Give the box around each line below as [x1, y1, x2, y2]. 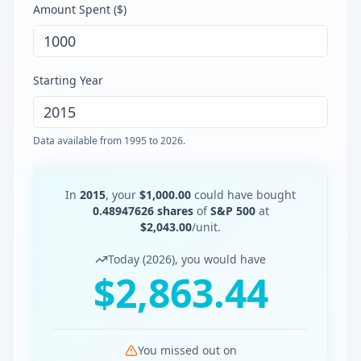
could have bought [191, 187, 296, 202]
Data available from [33, 134, 124, 147]
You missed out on [137, 342, 237, 358]
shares [156, 203, 193, 218]
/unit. [192, 219, 221, 234]
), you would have [172, 251, 266, 267]
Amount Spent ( [33, 2, 117, 17]
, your [106, 187, 136, 202]
